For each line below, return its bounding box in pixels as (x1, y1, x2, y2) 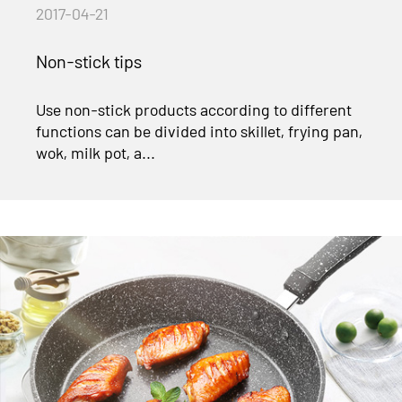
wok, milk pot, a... (36, 143, 156, 163)
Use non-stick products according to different (36, 100, 353, 120)
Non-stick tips (36, 50, 143, 73)
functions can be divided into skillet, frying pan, (36, 121, 363, 142)
